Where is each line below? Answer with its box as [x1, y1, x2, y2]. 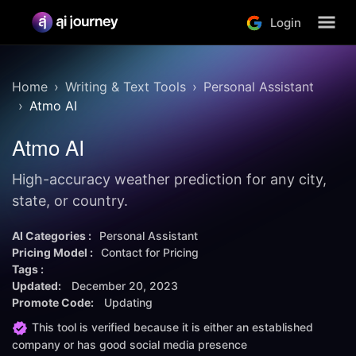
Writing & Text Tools [65, 79, 186, 95]
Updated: [12, 279, 64, 292]
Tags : [12, 262, 44, 276]
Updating [104, 296, 153, 309]
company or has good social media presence [12, 338, 247, 352]
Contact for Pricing [101, 246, 199, 259]
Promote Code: [12, 296, 96, 309]
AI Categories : [12, 229, 91, 242]
